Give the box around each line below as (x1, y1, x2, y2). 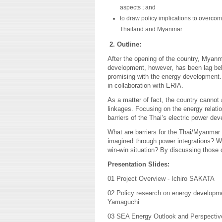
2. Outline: (110, 41, 141, 48)
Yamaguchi (108, 198, 139, 206)
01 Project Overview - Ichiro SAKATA (108, 175, 215, 182)
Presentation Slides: (108, 161, 169, 168)
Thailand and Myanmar (120, 26, 182, 33)
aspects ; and (120, 4, 156, 11)
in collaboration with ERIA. (108, 82, 183, 89)
